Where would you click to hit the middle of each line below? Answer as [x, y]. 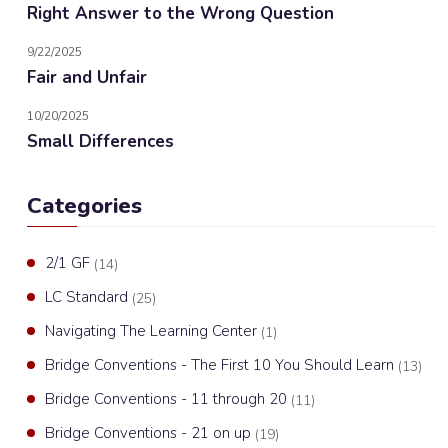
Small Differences [100, 141]
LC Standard [88, 297]
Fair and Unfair [87, 77]
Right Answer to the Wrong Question [180, 13]
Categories [84, 206]
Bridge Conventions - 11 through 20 [168, 399]
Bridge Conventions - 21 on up [150, 433]
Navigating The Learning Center [153, 331]
